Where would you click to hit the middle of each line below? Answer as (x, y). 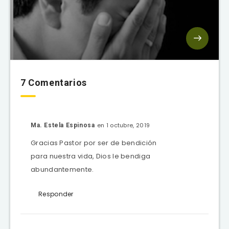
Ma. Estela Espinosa (63, 125)
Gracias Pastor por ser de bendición (94, 143)
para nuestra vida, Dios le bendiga (91, 156)
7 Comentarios (54, 82)
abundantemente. (62, 169)
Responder (56, 194)
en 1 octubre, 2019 (123, 125)
